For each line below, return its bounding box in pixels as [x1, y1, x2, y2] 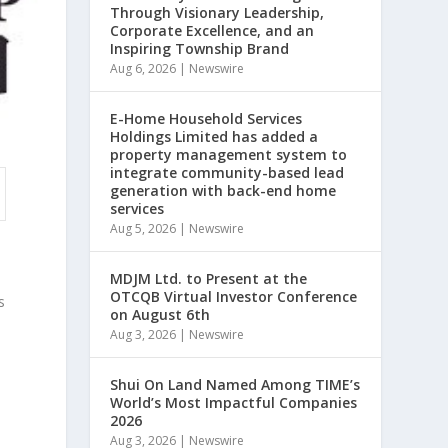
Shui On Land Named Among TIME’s [110, 375, 361, 394]
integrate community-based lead [110, 163, 345, 182]
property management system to [110, 145, 348, 164]
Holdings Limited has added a [110, 127, 319, 146]
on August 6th [110, 305, 211, 324]
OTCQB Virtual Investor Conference [110, 287, 358, 306]
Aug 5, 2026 [110, 220, 177, 237]
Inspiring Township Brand [110, 39, 290, 58]
